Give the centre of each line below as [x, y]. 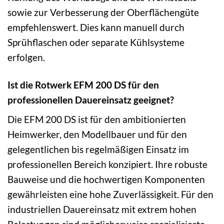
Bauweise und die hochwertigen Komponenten [106, 179]
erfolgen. [26, 57]
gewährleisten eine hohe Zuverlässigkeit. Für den [110, 194]
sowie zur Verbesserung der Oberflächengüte [103, 12]
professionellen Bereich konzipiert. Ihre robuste [107, 164]
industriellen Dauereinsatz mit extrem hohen [102, 209]
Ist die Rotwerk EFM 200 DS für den [83, 84]
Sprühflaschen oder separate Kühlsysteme [96, 42]
